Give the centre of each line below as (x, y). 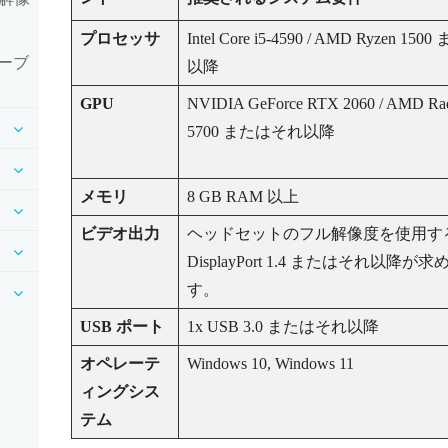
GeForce (275, 103)
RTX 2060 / (344, 103)
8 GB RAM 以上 (242, 196)
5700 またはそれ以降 (260, 131)
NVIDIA (215, 103)
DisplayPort (224, 261)
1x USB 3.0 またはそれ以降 (282, 326)
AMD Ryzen (354, 38)
